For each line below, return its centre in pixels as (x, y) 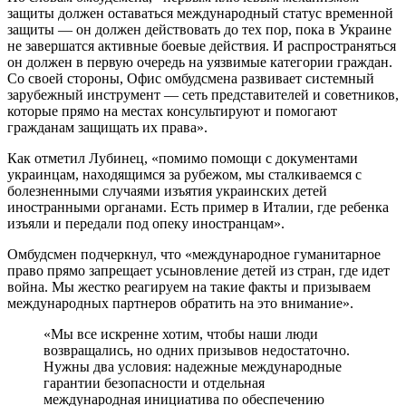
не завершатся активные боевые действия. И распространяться (202, 45)
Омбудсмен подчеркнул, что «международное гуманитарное (194, 254)
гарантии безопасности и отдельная (154, 382)
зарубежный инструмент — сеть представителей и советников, (203, 94)
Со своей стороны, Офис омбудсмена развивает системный (191, 78)
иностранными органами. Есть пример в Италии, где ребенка (198, 207)
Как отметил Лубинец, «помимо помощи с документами (183, 158)
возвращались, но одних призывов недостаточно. (197, 350)
